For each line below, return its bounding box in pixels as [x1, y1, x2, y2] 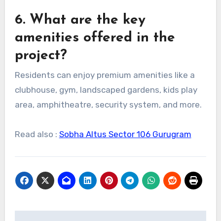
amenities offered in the [14, 31, 175, 45]
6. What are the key [14, 13, 146, 28]
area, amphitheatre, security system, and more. [14, 100, 202, 110]
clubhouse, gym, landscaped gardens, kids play [14, 85, 197, 95]
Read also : [14, 129, 59, 140]
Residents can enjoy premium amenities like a [14, 70, 195, 80]
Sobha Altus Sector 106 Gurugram [59, 129, 191, 140]
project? [14, 49, 67, 63]
